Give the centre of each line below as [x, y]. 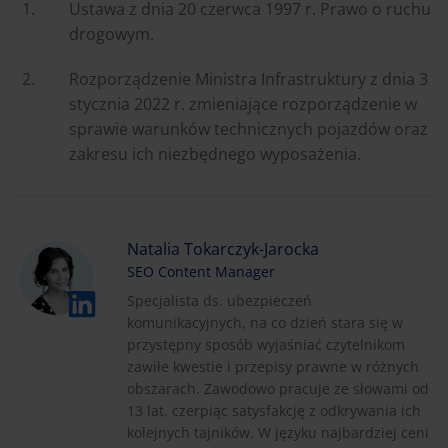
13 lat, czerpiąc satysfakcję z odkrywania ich [274, 410]
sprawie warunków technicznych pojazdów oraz [248, 128]
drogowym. [111, 33]
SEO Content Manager [201, 271]
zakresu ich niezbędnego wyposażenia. [215, 153]
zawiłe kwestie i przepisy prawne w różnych [273, 366]
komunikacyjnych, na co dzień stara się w [265, 322]
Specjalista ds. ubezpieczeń [219, 300]
